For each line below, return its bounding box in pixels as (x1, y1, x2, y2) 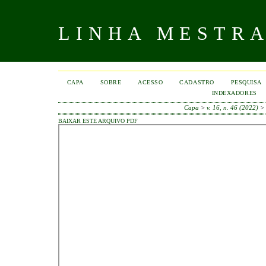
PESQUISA (230, 79, 262, 85)
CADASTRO (179, 79, 214, 85)
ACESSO (138, 79, 163, 85)
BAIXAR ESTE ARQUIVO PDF (58, 118, 138, 124)
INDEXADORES (211, 90, 257, 96)
